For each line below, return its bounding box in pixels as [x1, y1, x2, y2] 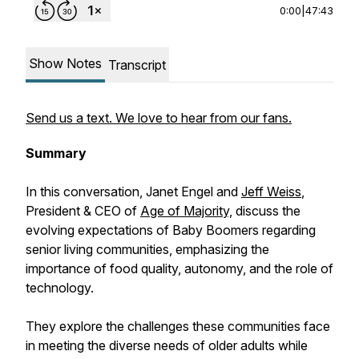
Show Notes [29, 55, 102, 71]
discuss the [232, 203, 301, 219]
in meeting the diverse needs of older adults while [26, 337, 308, 353]
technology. [26, 280, 94, 296]
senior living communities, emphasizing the [26, 241, 269, 257]
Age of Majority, [140, 203, 232, 219]
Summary [26, 145, 87, 161]
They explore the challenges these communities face [26, 318, 330, 334]
